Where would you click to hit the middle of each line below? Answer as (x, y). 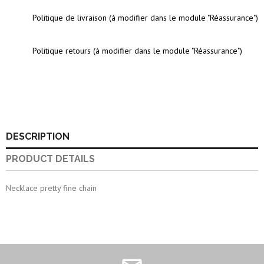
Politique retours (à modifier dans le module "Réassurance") (137, 51)
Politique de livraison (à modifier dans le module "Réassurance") (145, 18)
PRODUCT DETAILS (50, 159)
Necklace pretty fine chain (51, 188)
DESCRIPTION (38, 137)
